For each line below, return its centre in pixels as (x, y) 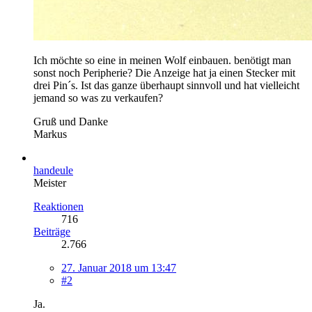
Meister (50, 182)
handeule (53, 170)
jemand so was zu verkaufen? (98, 97)
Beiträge (52, 231)
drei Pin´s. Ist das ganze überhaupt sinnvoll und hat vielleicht (166, 85)
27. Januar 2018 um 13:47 (119, 267)
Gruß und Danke (71, 121)
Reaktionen (58, 206)
